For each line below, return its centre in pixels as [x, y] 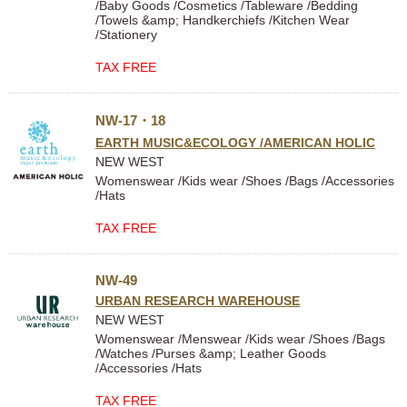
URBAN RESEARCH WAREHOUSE [198, 301]
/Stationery [126, 35]
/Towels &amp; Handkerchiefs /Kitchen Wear [223, 20]
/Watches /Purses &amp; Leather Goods [211, 353]
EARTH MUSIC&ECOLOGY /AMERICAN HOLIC [235, 143]
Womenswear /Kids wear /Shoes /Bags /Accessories [245, 181]
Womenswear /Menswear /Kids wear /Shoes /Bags [240, 339]
